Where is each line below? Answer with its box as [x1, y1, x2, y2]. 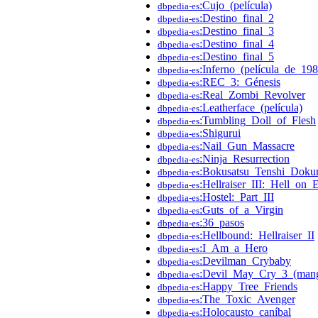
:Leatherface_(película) [199, 101, 302, 114]
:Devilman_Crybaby [199, 254, 291, 267]
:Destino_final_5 [199, 50, 274, 62]
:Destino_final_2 [199, 11, 274, 24]
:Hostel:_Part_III [199, 190, 274, 203]
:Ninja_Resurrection [199, 152, 290, 165]
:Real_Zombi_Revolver [199, 88, 305, 101]
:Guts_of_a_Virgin [199, 203, 283, 216]
